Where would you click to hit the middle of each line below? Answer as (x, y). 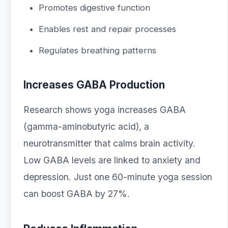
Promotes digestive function (94, 8)
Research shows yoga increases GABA (105, 110)
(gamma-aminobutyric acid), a (86, 126)
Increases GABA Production (94, 85)
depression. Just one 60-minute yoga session (118, 177)
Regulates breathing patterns (97, 50)
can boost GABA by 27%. (77, 194)
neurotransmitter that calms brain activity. (109, 143)
